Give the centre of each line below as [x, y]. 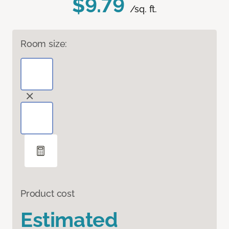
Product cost [48, 193]
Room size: [44, 43]
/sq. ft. [143, 9]
